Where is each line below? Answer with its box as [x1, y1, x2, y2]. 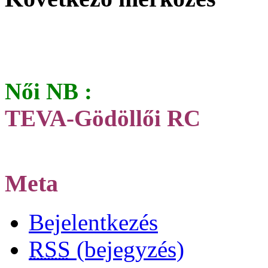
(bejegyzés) [71, 236, 184, 263]
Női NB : [5, 78, 92, 104]
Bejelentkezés [29, 209, 158, 236]
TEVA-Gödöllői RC [5, 105, 200, 131]
